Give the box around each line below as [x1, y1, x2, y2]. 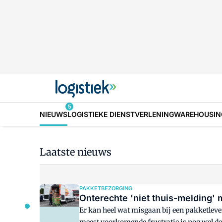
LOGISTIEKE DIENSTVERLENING [67, 110, 174, 118]
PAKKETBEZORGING [79, 185, 132, 192]
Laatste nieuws [40, 146, 111, 158]
